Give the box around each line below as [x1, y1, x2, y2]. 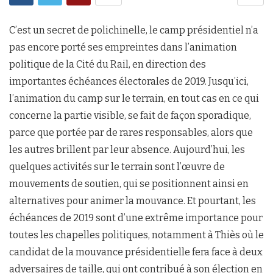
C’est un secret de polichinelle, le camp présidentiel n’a [9, 24, 258, 37]
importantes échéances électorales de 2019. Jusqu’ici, [9, 76, 249, 88]
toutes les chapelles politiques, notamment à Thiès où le [9, 229, 264, 241]
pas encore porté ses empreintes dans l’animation [9, 41, 237, 54]
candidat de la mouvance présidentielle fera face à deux [9, 246, 263, 258]
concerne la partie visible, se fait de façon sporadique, [9, 110, 251, 122]
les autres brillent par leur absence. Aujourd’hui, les [9, 144, 245, 156]
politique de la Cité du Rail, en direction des [9, 58, 206, 71]
